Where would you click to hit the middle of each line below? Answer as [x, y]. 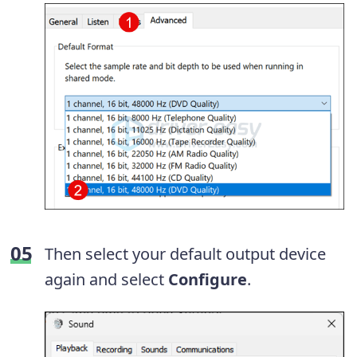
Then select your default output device [185, 253]
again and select [104, 279]
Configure [206, 279]
